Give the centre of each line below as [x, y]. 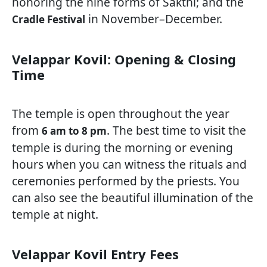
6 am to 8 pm [74, 131]
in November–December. [154, 19]
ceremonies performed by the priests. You [126, 181]
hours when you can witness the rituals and [129, 164]
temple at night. [55, 215]
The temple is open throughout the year [121, 114]
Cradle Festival [49, 20]
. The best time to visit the [176, 131]
